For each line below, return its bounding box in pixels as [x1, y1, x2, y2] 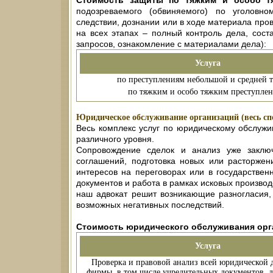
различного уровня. [76, 134, 154, 144]
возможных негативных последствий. [76, 200, 224, 210]
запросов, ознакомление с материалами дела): [76, 39, 266, 49]
